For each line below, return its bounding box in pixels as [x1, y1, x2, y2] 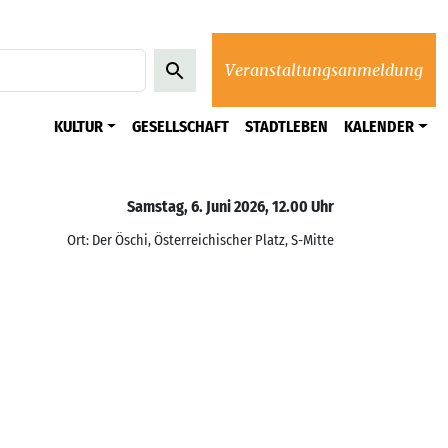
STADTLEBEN [245, 117, 329, 137]
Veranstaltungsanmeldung [225, 60, 423, 81]
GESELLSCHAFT [132, 117, 230, 137]
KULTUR [53, 117, 103, 137]
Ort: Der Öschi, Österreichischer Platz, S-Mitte [67, 231, 334, 249]
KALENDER [344, 117, 415, 137]
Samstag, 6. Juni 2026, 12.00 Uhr [127, 196, 334, 216]
